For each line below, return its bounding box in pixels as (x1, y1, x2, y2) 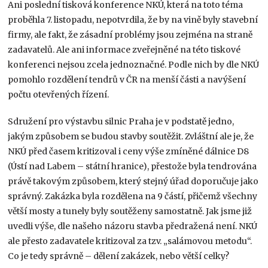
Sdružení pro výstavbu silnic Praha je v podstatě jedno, (8, 115, 234, 127)
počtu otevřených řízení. (8, 89, 109, 100)
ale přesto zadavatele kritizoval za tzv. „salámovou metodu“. (8, 235, 252, 246)
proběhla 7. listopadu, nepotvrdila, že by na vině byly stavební (8, 14, 258, 25)
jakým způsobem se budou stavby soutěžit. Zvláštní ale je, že (8, 130, 254, 142)
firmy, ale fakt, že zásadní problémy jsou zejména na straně (8, 29, 253, 40)
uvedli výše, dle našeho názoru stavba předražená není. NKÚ (8, 220, 258, 232)
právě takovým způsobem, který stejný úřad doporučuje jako (8, 175, 259, 187)
